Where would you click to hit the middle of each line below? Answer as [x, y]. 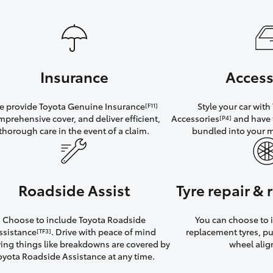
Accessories [196, 119]
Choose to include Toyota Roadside [74, 220]
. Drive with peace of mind [103, 232]
